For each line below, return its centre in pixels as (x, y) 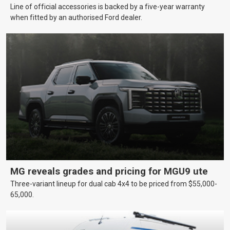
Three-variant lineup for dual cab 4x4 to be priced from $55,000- (114, 184)
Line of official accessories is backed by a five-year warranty (108, 7)
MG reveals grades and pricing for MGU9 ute (109, 172)
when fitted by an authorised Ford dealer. (76, 18)
